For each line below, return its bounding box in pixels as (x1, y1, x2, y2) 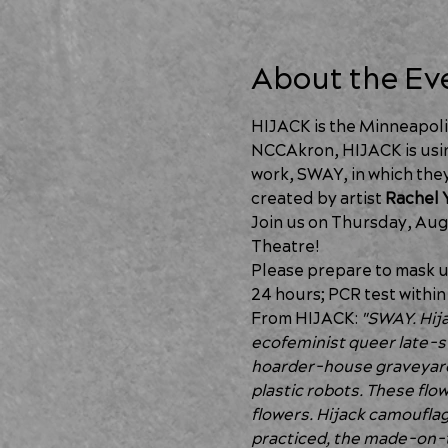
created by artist (250, 188, 385, 210)
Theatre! (250, 236, 319, 258)
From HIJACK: (250, 308, 361, 330)
